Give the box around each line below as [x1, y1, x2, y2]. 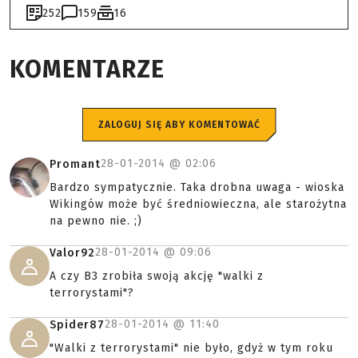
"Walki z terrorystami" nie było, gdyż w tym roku [50, 341, 333, 355]
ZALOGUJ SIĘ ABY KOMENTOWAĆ [97, 119, 261, 130]
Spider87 [50, 318, 105, 332]
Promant [50, 157, 101, 171]
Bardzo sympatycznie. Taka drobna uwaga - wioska [50, 181, 344, 194]
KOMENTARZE [10, 55, 165, 84]
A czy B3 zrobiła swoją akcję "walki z [50, 269, 264, 283]
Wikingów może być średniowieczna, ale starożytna [50, 197, 347, 211]
